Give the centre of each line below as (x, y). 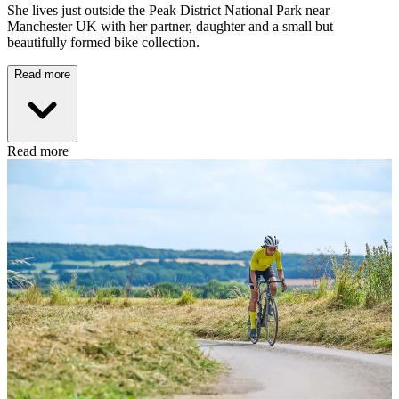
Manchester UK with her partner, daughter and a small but (170, 26)
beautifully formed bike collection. (105, 42)
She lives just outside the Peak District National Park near (168, 10)
